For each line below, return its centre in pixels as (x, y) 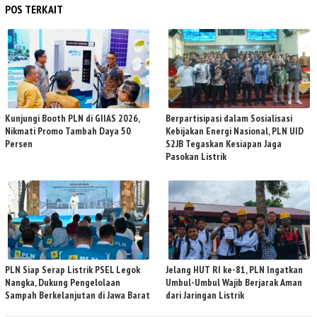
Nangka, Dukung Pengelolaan (63, 282)
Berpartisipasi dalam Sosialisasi (229, 118)
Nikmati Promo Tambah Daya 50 (68, 131)
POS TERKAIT (34, 9)
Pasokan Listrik (196, 156)
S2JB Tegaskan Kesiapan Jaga (224, 143)
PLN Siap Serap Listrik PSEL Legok (73, 269)
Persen (19, 143)
